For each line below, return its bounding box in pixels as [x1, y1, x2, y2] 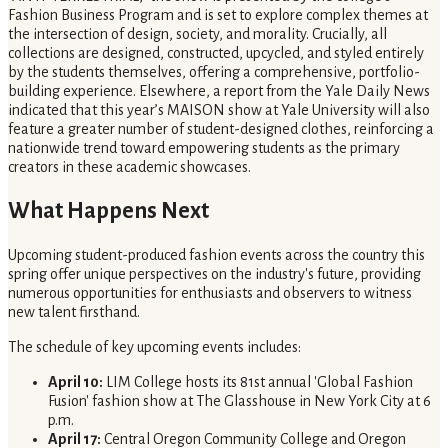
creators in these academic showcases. [8, 159, 251, 176]
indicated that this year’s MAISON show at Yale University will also [8, 102, 430, 119]
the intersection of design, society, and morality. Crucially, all [8, 26, 387, 43]
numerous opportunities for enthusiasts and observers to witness [8, 284, 412, 301]
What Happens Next [8, 198, 209, 223]
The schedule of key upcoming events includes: [8, 338, 301, 355]
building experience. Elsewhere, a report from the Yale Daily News [8, 83, 430, 100]
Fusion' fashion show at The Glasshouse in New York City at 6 [48, 392, 431, 409]
